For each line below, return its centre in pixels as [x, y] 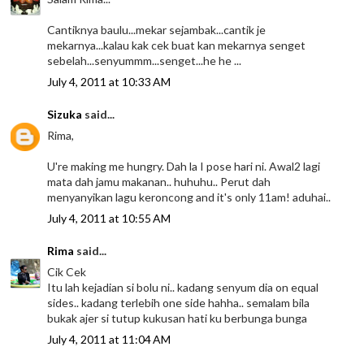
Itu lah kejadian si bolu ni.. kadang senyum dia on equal [183, 287]
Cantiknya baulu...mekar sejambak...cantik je [157, 29]
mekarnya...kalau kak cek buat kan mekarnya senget [177, 45]
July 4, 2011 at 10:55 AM [109, 218]
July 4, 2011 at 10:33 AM [109, 81]
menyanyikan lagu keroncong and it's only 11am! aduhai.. [189, 197]
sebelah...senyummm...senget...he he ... [145, 60]
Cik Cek [67, 271]
